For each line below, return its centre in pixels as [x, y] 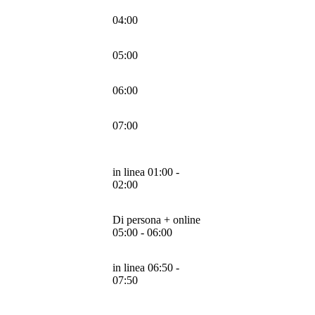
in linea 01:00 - [146, 172]
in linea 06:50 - [146, 267]
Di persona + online [156, 219]
